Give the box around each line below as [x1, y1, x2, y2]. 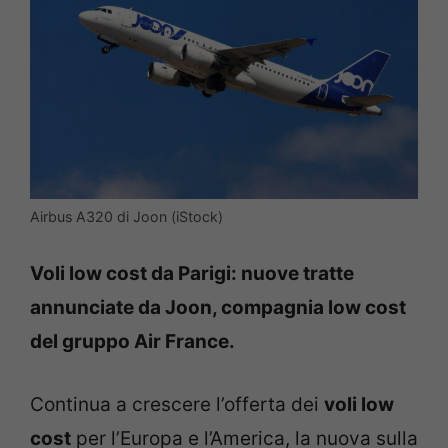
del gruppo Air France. [30, 330, 235, 354]
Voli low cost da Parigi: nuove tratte [30, 262, 354, 286]
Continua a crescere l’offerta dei [30, 392, 324, 416]
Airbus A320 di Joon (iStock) [30, 207, 223, 225]
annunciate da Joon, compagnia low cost [30, 296, 406, 320]
